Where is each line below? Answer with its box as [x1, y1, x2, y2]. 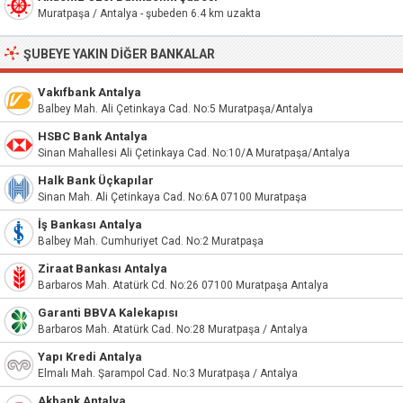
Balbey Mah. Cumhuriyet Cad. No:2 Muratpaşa [38, 235, 264, 247]
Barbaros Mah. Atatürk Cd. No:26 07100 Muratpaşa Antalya [38, 279, 328, 291]
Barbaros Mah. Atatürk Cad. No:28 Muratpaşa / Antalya [38, 323, 308, 336]
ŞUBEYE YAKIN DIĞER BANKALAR [23, 47, 215, 61]
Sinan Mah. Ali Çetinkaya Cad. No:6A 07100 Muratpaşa [38, 191, 307, 203]
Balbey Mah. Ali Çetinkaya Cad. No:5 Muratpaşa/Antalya [38, 103, 313, 115]
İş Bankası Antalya [38, 218, 142, 231]
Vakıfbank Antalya [38, 85, 141, 99]
